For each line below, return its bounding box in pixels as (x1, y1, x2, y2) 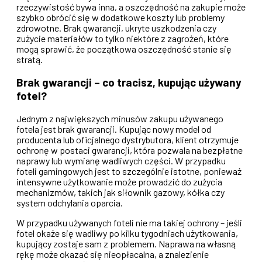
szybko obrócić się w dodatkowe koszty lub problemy (16, 11, 225, 23)
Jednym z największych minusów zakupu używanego (16, 113, 223, 125)
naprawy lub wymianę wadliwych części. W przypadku (16, 155, 226, 167)
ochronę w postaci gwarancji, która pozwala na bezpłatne (16, 144, 243, 156)
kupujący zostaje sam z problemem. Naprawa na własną (16, 238, 236, 250)
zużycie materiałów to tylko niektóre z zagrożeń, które (16, 32, 229, 44)
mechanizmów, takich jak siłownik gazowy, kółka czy (16, 187, 225, 198)
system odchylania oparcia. (16, 197, 123, 209)
